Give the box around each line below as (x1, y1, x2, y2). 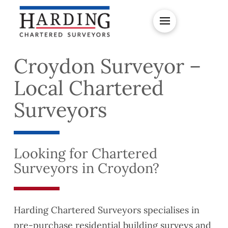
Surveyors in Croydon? (13, 159, 159, 177)
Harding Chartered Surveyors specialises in (13, 204, 199, 216)
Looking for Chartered (13, 145, 157, 162)
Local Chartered (13, 74, 164, 101)
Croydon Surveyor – (13, 52, 201, 79)
